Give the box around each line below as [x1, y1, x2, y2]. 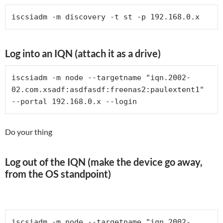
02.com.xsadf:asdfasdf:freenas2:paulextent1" [11, 85, 204, 94]
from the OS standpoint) [5, 168, 111, 180]
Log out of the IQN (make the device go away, [5, 156, 203, 168]
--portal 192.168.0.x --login [11, 97, 137, 106]
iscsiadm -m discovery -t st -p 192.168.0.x [11, 12, 200, 21]
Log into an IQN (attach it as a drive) [5, 47, 161, 59]
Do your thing [5, 127, 52, 136]
